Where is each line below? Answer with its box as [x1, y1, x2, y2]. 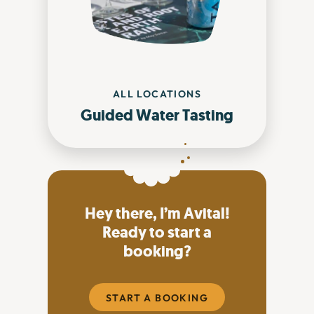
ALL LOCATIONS [112, 88, 202, 101]
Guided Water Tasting [81, 105, 233, 126]
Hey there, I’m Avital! [84, 203, 230, 224]
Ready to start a [102, 222, 212, 243]
